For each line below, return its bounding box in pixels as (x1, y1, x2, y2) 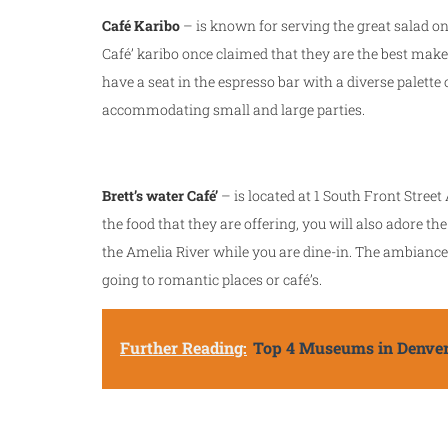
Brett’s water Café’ (102, 186, 218, 205)
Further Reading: (120, 337, 247, 358)
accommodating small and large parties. (102, 100, 365, 119)
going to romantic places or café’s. (102, 270, 322, 289)
